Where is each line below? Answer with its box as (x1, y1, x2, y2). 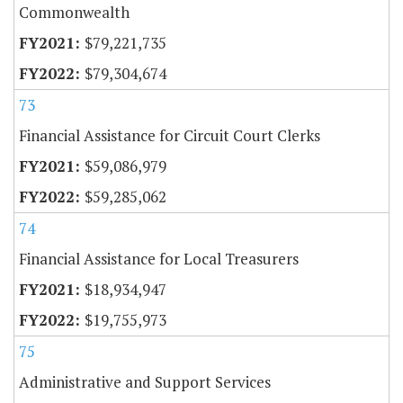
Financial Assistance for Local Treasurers (19, 248, 299, 270)
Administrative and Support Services (19, 372, 271, 393)
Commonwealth (19, 2, 130, 23)
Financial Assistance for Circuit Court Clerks (19, 125, 320, 147)
